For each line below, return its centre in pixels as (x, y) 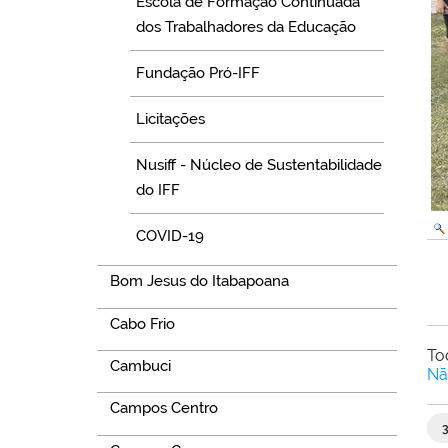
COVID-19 (170, 235)
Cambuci (140, 366)
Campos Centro (163, 408)
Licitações (171, 118)
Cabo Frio (142, 323)
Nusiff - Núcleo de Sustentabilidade (259, 164)
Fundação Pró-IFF (198, 72)
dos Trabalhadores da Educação (246, 26)
